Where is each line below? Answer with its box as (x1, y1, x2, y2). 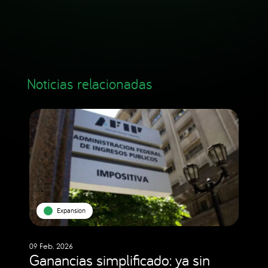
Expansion (56, 206, 86, 215)
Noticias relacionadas (26, 74, 153, 93)
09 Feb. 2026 (29, 243, 73, 250)
